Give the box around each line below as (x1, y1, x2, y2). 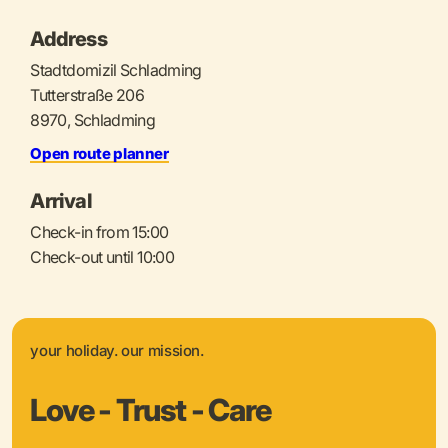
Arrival (30, 188, 92, 213)
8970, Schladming (30, 109, 156, 130)
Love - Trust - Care (30, 391, 272, 429)
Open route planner (30, 143, 169, 163)
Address (30, 26, 107, 51)
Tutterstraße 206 (30, 84, 145, 105)
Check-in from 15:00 (30, 221, 169, 242)
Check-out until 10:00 (30, 246, 174, 267)
